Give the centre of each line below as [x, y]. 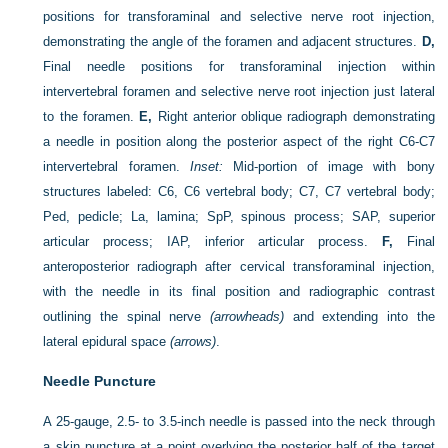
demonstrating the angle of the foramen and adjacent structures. [232, 42]
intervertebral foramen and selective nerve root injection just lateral [239, 92]
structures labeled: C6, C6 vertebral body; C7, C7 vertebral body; [239, 192]
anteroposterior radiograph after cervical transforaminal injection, [239, 267]
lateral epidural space [107, 342]
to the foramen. [91, 117]
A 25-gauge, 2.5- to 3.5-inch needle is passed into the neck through [239, 422]
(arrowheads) [247, 317]
